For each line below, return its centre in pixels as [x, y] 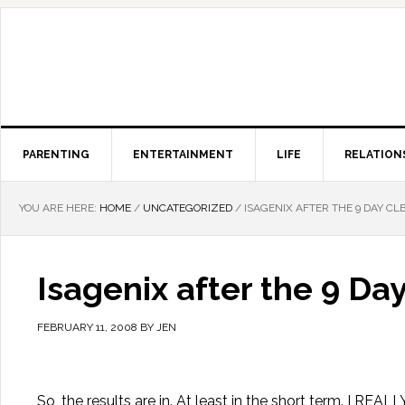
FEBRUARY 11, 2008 [87, 327]
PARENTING [56, 155]
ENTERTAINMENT [183, 155]
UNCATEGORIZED [188, 208]
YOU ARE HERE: [59, 208]
